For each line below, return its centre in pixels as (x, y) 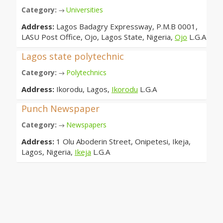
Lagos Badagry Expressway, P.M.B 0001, (127, 26)
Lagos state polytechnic (73, 56)
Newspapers (86, 124)
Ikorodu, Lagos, (84, 89)
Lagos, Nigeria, (48, 152)
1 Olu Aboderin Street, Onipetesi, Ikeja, (123, 141)
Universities (85, 9)
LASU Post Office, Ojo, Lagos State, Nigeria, (98, 37)
